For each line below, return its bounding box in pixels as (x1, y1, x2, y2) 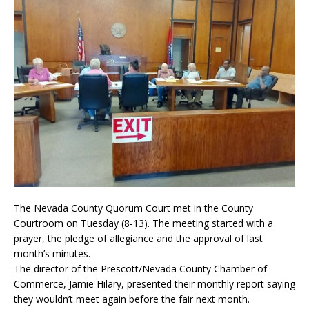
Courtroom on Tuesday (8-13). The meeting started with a (14, 216, 273, 230)
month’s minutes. (14, 246, 90, 260)
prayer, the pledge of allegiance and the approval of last (14, 231, 263, 245)
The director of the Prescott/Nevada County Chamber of (14, 261, 267, 275)
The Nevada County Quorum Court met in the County (14, 201, 253, 215)
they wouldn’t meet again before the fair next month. (14, 292, 250, 306)
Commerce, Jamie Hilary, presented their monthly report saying (14, 277, 295, 290)
